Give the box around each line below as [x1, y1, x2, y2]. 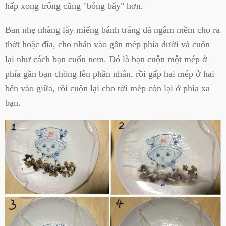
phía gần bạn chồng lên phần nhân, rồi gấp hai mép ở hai [5, 68, 214, 79]
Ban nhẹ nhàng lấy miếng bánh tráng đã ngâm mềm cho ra [5, 24, 220, 35]
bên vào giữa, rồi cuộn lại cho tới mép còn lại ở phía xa [5, 83, 210, 93]
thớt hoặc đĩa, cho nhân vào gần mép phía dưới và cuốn [5, 39, 210, 49]
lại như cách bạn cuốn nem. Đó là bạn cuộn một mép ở [5, 53, 207, 64]
